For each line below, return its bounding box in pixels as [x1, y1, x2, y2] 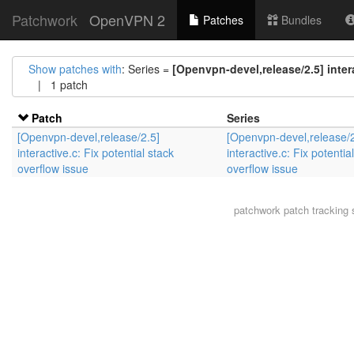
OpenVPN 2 [89, 9, 165, 30]
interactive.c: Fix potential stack [17, 145, 174, 160]
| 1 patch [28, 77, 88, 92]
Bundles [278, 12, 322, 28]
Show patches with [28, 61, 122, 77]
